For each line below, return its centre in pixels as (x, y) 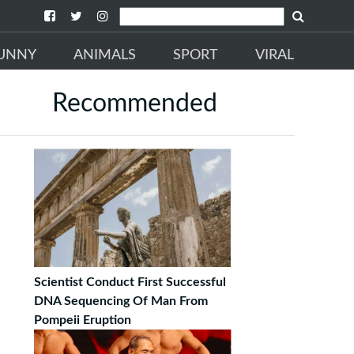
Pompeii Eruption (83, 320)
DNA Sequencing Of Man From (121, 301)
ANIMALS (105, 55)
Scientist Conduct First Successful (130, 282)
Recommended (135, 104)
